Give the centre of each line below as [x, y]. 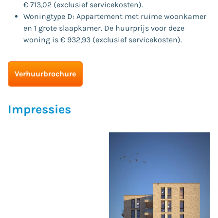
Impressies [39, 109]
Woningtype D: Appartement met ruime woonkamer [115, 16]
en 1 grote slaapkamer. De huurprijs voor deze [104, 28]
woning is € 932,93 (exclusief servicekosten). [103, 39]
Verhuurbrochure [45, 73]
